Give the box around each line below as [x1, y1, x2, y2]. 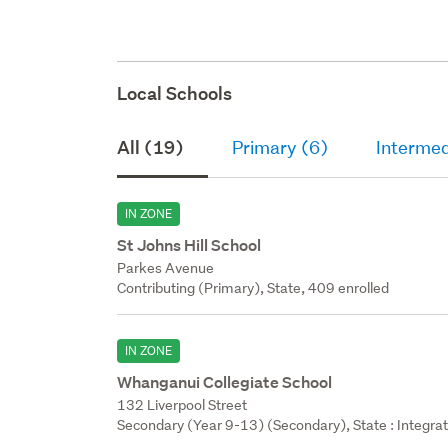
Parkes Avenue [117, 258, 215, 277]
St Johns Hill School [117, 234, 262, 256]
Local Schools [117, 81, 233, 105]
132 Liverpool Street [117, 395, 248, 414]
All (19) [117, 135, 185, 159]
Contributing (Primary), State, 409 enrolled [117, 278, 390, 297]
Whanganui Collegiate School [117, 371, 333, 393]
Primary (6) [232, 135, 329, 159]
